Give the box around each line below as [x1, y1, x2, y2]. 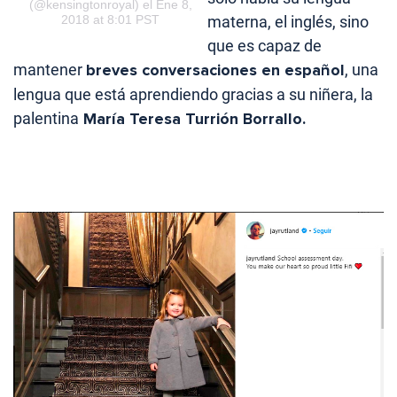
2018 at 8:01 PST [61, 12, 160, 27]
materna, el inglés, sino [207, 12, 370, 32]
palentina [13, 109, 79, 128]
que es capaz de [207, 36, 323, 56]
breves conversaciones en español [86, 60, 345, 81]
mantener [13, 60, 86, 80]
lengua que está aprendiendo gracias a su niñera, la [13, 85, 373, 105]
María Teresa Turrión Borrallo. [79, 109, 306, 129]
